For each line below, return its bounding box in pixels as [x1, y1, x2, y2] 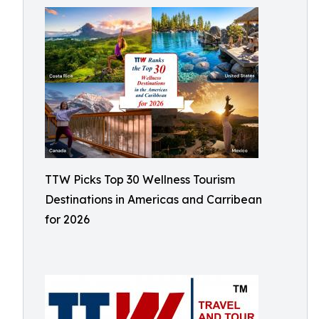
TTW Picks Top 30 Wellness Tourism [45, 172, 235, 187]
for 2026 [45, 212, 90, 226]
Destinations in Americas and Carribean [45, 192, 262, 206]
